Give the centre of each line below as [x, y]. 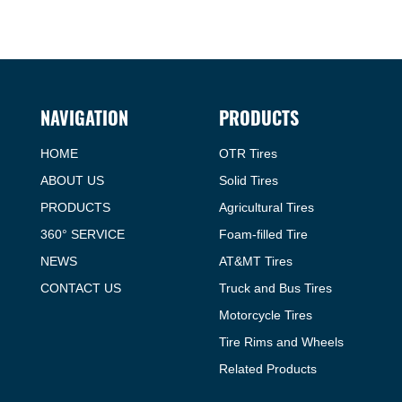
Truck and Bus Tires [275, 288]
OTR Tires [248, 154]
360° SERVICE [83, 235]
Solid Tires [249, 181]
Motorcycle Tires [266, 315]
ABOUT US [72, 181]
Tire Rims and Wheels [281, 342]
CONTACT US [81, 288]
